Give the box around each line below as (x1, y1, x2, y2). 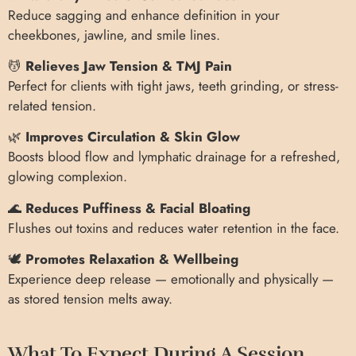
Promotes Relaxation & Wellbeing (25, 250, 238, 269)
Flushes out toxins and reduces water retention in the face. (8, 218, 339, 238)
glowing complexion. (8, 167, 127, 187)
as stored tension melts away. (8, 289, 172, 309)
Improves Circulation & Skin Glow (25, 127, 240, 147)
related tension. (8, 95, 96, 115)
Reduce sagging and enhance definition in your (8, 5, 280, 25)
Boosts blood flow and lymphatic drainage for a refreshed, (8, 147, 340, 167)
